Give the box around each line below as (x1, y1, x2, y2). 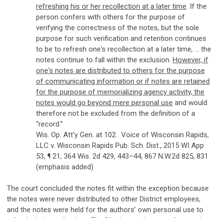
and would (173, 98, 207, 108)
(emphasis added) (36, 163, 93, 172)
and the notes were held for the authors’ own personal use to (7, 205, 203, 215)
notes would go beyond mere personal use (36, 98, 173, 108)
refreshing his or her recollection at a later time (36, 2, 186, 11)
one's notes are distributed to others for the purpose (36, 66, 205, 75)
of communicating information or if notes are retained (36, 77, 210, 86)
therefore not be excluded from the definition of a (36, 109, 195, 118)
